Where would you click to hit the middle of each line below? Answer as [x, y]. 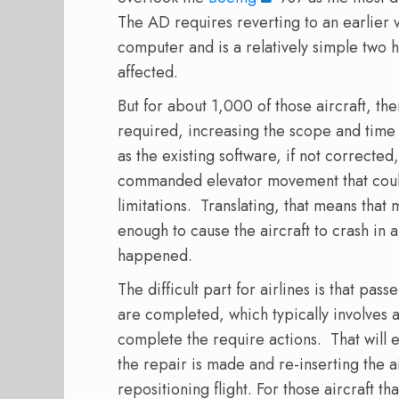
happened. [155, 256]
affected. [150, 73]
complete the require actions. [220, 340]
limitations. [155, 206]
